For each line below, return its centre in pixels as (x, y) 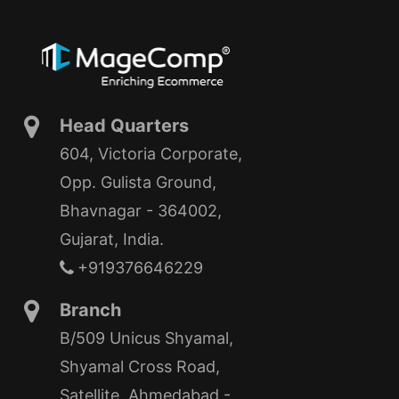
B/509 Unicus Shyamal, (147, 338)
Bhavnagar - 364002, (141, 211)
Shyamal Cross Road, (140, 367)
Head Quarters (124, 126)
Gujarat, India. (112, 240)
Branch (90, 310)
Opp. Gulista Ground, (138, 183)
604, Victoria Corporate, (151, 154)
